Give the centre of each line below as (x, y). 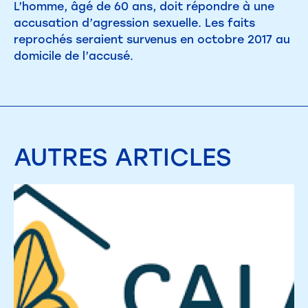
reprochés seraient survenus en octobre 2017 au (152, 39)
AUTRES (61, 157)
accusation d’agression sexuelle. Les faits (134, 23)
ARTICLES (174, 157)
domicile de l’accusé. (74, 56)
